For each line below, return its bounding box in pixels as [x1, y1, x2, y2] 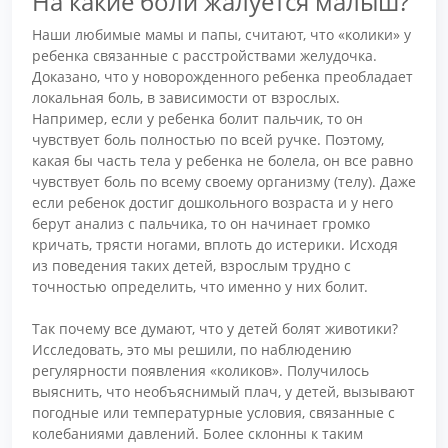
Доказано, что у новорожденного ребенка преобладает [32, 66, 413, 86]
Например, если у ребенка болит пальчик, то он [32, 108, 363, 128]
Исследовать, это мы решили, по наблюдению [32, 339, 352, 359]
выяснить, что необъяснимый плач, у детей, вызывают [32, 381, 415, 401]
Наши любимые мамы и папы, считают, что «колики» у [32, 24, 411, 44]
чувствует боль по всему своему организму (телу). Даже [32, 171, 416, 191]
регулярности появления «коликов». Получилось [32, 360, 369, 380]
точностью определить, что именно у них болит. [32, 276, 368, 296]
